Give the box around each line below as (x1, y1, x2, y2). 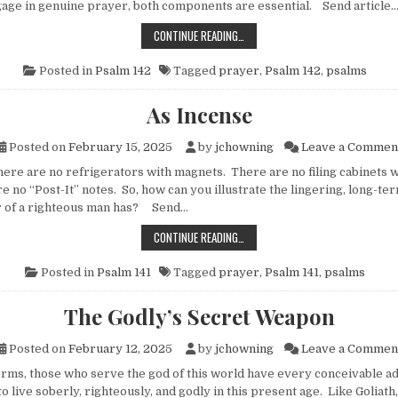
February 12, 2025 (68, 342, 172, 356)
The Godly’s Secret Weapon (63, 302, 335, 331)
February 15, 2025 (68, 140, 172, 155)
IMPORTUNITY (243, 26, 306, 44)
